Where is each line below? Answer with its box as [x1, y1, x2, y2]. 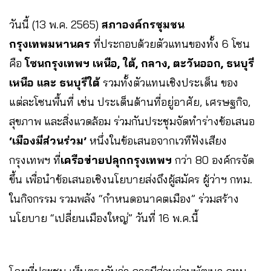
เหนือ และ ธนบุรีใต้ [9, 76, 103, 90]
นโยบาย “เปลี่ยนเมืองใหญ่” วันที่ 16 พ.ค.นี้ [9, 211, 198, 226]
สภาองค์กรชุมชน [102, 18, 184, 32]
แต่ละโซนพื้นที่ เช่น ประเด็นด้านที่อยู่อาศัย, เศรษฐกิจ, [9, 95, 250, 109]
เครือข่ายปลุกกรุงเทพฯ [60, 153, 175, 168]
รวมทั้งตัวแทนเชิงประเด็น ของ [103, 76, 238, 90]
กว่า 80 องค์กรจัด [175, 153, 254, 168]
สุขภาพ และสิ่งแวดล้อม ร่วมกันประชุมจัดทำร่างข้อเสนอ [9, 114, 255, 129]
